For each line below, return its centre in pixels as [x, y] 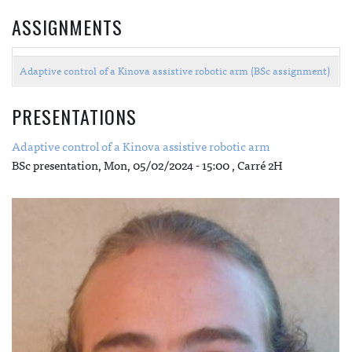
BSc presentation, [58, 164]
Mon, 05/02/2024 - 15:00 [167, 164]
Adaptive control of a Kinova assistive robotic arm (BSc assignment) [175, 70]
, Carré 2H [256, 164]
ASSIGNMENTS [67, 26]
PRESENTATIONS [74, 116]
